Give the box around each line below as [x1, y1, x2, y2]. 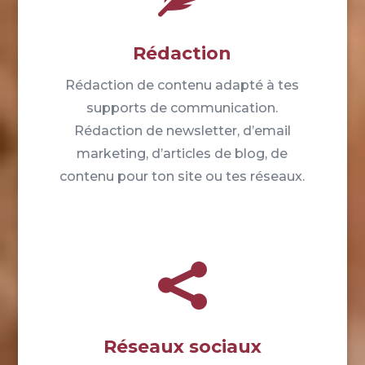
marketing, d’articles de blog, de [77, 146, 288, 161]
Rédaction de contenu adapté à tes [65, 77, 300, 93]
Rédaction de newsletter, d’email [73, 123, 291, 139]
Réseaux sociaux [103, 336, 262, 358]
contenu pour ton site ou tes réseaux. [59, 169, 306, 184]
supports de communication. [86, 100, 279, 116]
